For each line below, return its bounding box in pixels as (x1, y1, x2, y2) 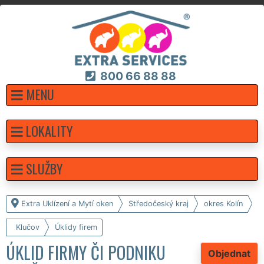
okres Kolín (204, 199, 243, 208)
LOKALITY (26, 120, 73, 140)
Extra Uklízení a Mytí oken (21, 199, 113, 208)
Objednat (208, 247, 250, 259)
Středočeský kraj (128, 199, 189, 208)
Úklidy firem (55, 222, 97, 232)
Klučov (16, 222, 39, 232)
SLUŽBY (26, 158, 63, 178)
